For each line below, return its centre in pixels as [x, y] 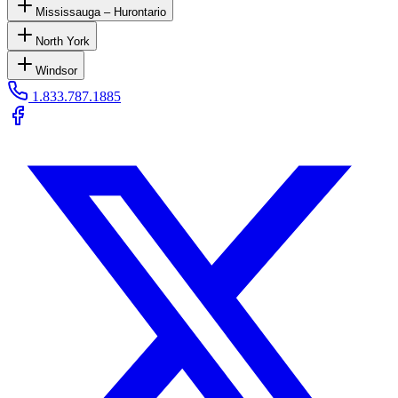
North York [63, 42]
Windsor [56, 71]
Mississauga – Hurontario [101, 12]
